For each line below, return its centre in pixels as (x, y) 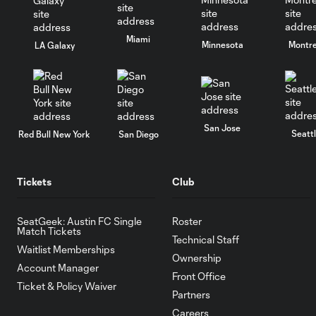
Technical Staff (206, 239)
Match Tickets (49, 231)
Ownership (197, 258)
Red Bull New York (55, 134)
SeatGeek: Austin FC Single (79, 221)
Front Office (199, 276)
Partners (191, 294)
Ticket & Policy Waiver (67, 286)
